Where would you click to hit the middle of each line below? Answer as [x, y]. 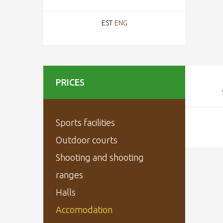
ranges [69, 175]
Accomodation [84, 210]
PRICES [70, 82]
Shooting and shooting [100, 157]
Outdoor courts [87, 140]
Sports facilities [85, 122]
